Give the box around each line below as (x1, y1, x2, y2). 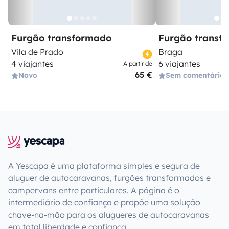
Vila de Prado (11, 47, 63, 57)
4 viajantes (11, 59, 54, 69)
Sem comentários (166, 71, 228, 80)
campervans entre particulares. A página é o (8, 185, 179, 195)
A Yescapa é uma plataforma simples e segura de (8, 161, 200, 171)
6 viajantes (158, 59, 200, 69)
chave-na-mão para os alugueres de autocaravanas (8, 210, 209, 220)
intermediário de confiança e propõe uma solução (8, 197, 200, 208)
